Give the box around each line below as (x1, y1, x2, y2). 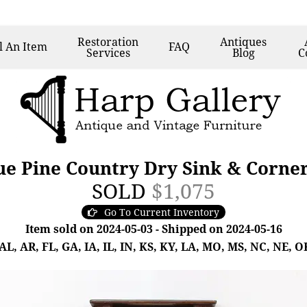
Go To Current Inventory (104, 206, 219, 219)
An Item (5, 39, 48, 54)
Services (86, 45, 130, 60)
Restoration (77, 34, 139, 49)
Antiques (220, 34, 267, 49)
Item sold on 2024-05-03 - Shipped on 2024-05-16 (25, 221, 282, 236)
